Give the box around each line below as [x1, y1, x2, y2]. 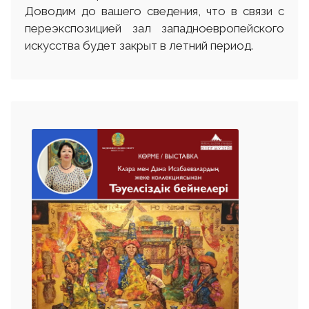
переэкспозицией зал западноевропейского [25, 21, 284, 35]
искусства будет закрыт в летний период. [25, 38, 253, 52]
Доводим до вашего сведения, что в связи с [25, 3, 284, 18]
